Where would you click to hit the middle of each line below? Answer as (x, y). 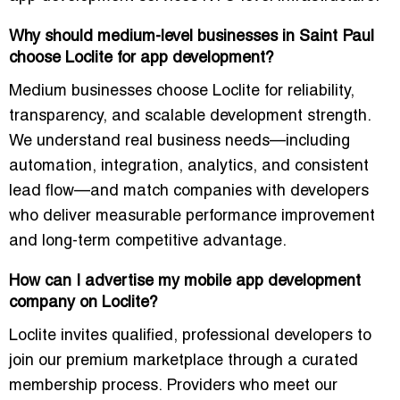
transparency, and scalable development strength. (190, 117)
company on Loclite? (83, 304)
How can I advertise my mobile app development (185, 282)
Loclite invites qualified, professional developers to (190, 337)
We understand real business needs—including (179, 142)
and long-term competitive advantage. (148, 242)
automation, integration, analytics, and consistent (189, 167)
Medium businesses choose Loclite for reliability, (182, 92)
